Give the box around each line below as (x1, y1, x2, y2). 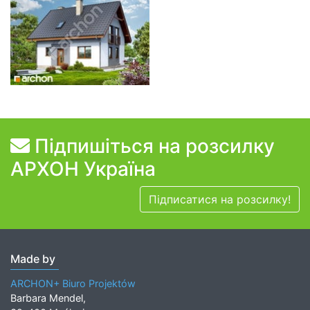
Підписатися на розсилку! (149, 192, 291, 206)
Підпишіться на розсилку (30, 134, 275, 158)
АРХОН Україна (10, 156, 156, 181)
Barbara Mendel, (10, 291, 86, 304)
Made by (10, 251, 55, 266)
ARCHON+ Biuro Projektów (10, 277, 136, 289)
